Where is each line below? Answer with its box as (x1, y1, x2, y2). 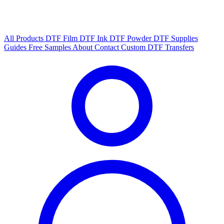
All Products (4, 34, 45, 42)
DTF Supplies (153, 34, 198, 42)
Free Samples (28, 43, 72, 51)
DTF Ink (79, 34, 109, 42)
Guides (4, 43, 28, 51)
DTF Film (45, 34, 79, 42)
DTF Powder (109, 34, 153, 42)
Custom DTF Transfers (121, 43, 194, 51)
